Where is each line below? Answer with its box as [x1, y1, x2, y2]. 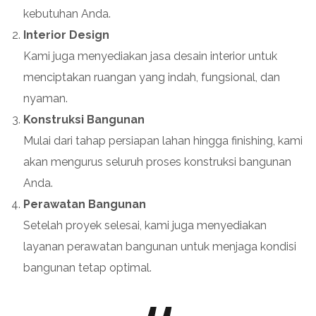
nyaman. [23, 91, 68, 105]
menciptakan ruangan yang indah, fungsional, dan [23, 70, 280, 84]
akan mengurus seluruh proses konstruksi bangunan [23, 154, 291, 169]
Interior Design [23, 28, 109, 42]
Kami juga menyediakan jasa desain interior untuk [23, 49, 277, 63]
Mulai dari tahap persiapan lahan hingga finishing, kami [23, 133, 303, 147]
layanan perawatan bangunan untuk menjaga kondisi [23, 239, 296, 253]
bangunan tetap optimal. [23, 260, 152, 274]
